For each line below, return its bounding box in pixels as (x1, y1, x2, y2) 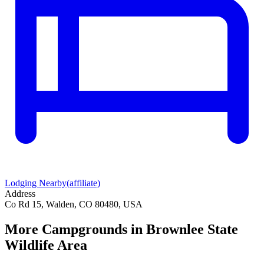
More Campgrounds (5, 221, 127, 237)
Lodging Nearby (5, 177, 67, 188)
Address (5, 188, 35, 199)
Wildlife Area (5, 237, 87, 253)
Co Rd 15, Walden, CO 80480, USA (5, 199, 143, 209)
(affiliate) (67, 177, 100, 188)
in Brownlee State (127, 221, 238, 237)
